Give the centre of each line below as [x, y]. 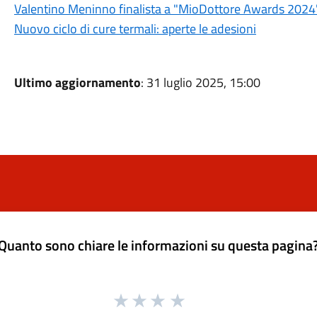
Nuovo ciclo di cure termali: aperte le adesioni [135, 29]
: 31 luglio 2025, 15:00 [200, 82]
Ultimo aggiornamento [77, 82]
